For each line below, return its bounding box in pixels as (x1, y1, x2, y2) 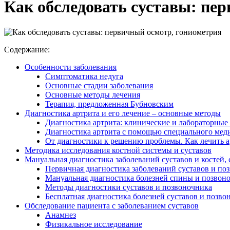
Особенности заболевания (25, 62, 117, 71)
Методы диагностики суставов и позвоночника (45, 182, 212, 191)
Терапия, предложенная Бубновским (45, 99, 174, 108)
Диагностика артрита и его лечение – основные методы (25, 108, 221, 118)
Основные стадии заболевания (45, 81, 153, 90)
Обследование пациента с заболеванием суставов (25, 201, 199, 210)
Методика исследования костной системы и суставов (25, 145, 212, 155)
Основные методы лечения (45, 90, 140, 99)
